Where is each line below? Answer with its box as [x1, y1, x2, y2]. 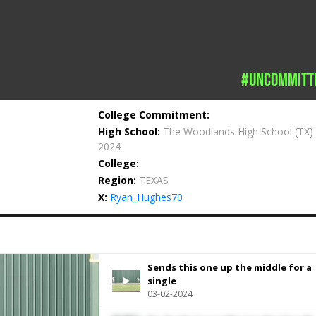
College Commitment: [98, 108, 210, 121]
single [147, 274, 176, 287]
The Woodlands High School [163, 125, 293, 138]
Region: [98, 174, 137, 187]
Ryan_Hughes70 [110, 190, 183, 204]
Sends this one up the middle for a [147, 261, 312, 274]
